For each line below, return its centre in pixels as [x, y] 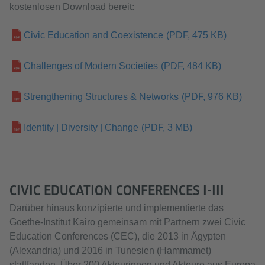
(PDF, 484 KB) [191, 66]
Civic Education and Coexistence [93, 35]
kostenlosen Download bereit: [72, 7]
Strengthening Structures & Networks [101, 97]
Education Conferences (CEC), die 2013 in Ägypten [118, 237]
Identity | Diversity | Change [81, 128]
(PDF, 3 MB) [167, 128]
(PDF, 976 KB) [211, 97]
